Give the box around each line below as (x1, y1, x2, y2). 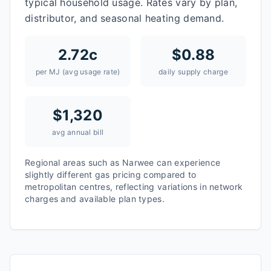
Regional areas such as (25, 157, 122, 168)
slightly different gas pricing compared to (25, 169, 197, 180)
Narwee (122, 157, 154, 168)
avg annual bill (51, 128, 104, 137)
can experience (154, 157, 221, 168)
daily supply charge (158, 67, 228, 76)
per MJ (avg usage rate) (35, 67, 120, 76)
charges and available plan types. (25, 194, 165, 204)
